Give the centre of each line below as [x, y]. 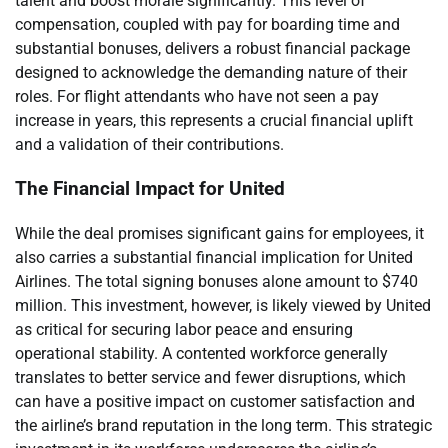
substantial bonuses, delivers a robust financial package [212, 48]
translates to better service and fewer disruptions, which [210, 378]
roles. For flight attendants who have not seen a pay [197, 96]
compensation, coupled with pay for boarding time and [207, 24]
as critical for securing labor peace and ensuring [184, 330]
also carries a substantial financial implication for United [214, 258]
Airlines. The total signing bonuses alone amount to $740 [216, 282]
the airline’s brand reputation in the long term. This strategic [223, 426]
